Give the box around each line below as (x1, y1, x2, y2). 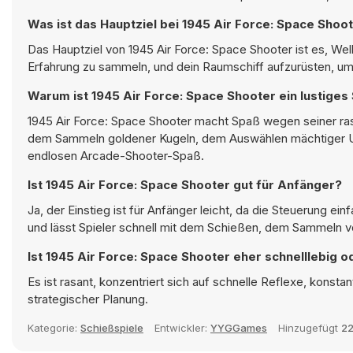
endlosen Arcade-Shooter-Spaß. (28, 148, 204, 163)
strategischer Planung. (28, 292, 148, 307)
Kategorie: (28, 321, 80, 334)
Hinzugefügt (278, 321, 341, 334)
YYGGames (210, 321, 267, 334)
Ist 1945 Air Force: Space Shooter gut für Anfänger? (28, 177, 342, 192)
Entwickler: (154, 321, 210, 334)
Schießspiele (80, 321, 143, 334)
